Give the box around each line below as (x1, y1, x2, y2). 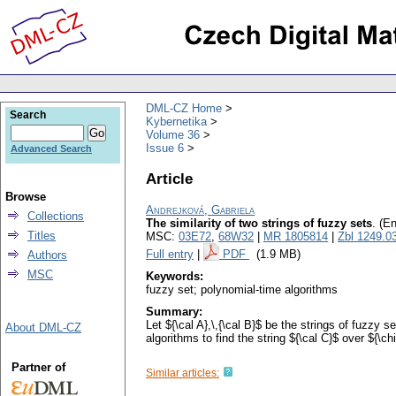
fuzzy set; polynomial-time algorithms (146, 283, 338, 297)
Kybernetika (146, 114, 207, 128)
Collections (27, 209, 84, 223)
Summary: (146, 305, 202, 319)
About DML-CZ (5, 321, 81, 334)
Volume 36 (146, 127, 200, 141)
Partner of (11, 361, 65, 374)
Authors (27, 248, 67, 262)
